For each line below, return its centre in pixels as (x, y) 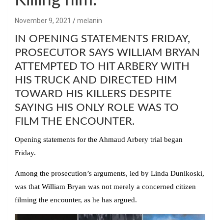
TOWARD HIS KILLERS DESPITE (93, 94)
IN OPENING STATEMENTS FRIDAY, (102, 39)
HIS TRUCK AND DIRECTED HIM (96, 80)
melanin (90, 20)
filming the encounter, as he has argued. (76, 200)
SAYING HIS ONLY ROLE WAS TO (97, 107)
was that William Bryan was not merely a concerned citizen (105, 186)
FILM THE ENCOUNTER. (75, 121)
